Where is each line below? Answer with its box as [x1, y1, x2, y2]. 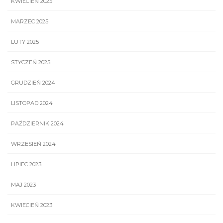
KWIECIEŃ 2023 [11, 202, 52, 209]
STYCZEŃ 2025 [11, 59, 50, 66]
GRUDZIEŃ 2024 [11, 79, 55, 87]
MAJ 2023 [11, 181, 36, 189]
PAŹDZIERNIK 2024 [11, 120, 64, 127]
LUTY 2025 [11, 38, 39, 46]
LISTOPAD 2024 [11, 100, 53, 107]
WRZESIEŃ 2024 [11, 140, 56, 148]
